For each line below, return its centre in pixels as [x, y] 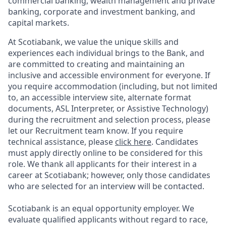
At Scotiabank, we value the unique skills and [93, 42]
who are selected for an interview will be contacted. [106, 186]
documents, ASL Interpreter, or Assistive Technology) [108, 108]
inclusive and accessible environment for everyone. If [109, 75]
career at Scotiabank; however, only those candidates [109, 175]
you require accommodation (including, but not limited [113, 86]
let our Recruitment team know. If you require [96, 131]
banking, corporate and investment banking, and [102, 12]
